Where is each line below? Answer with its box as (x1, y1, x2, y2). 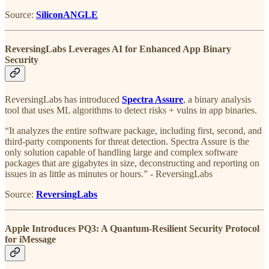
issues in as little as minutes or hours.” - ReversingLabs (5, 169, 213, 180)
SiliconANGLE (36, 9, 98, 20)
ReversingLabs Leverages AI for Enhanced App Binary (5, 43, 231, 54)
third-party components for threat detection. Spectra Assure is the (5, 136, 249, 147)
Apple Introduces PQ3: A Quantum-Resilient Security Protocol (5, 223, 259, 234)
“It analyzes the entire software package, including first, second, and (5, 125, 262, 136)
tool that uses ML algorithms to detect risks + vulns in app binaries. (5, 105, 257, 116)
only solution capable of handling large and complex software (5, 147, 238, 158)
